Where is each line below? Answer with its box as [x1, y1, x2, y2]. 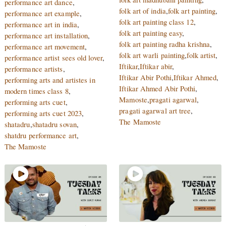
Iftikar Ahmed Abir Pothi [119, 83, 196, 94]
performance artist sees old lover [4, 52, 102, 63]
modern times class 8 [4, 86, 69, 96]
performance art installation [4, 30, 88, 41]
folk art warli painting [119, 50, 185, 61]
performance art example [4, 8, 80, 19]
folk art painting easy [119, 28, 183, 38]
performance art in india [4, 19, 78, 30]
